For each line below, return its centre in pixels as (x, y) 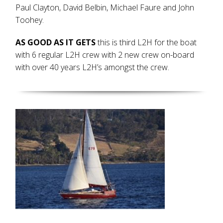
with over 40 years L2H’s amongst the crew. (93, 67)
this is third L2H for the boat (147, 42)
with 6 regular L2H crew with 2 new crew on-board (105, 55)
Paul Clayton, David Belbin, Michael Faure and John (105, 7)
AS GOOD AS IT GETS (57, 42)
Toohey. (30, 20)
